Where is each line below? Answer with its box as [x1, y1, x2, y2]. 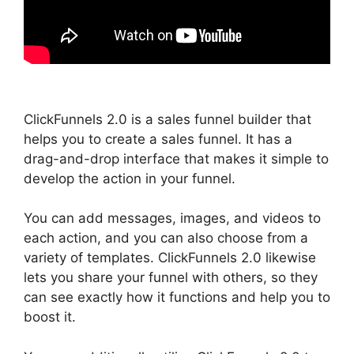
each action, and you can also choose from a [24, 230, 308, 247]
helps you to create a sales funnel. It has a [24, 130, 292, 147]
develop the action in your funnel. [24, 170, 235, 186]
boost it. [24, 309, 76, 326]
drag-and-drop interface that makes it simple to [24, 150, 329, 167]
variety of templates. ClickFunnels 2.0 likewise [24, 250, 316, 266]
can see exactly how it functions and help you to [24, 289, 330, 306]
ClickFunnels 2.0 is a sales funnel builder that [24, 111, 311, 127]
